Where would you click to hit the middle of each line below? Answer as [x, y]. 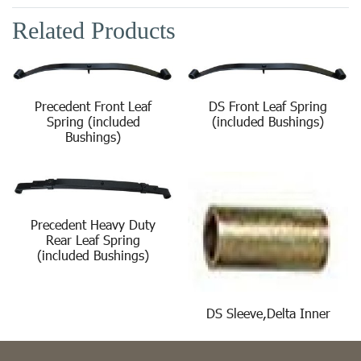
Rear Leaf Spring [93, 240]
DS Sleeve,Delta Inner [268, 313]
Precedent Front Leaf [93, 106]
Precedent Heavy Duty [93, 225]
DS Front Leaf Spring [268, 106]
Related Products [94, 30]
